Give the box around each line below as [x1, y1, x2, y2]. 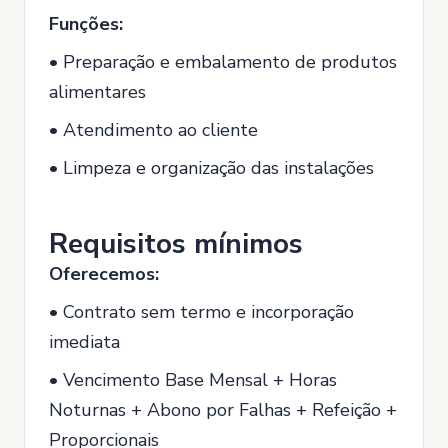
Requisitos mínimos [49, 225, 303, 263]
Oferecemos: [49, 262, 159, 286]
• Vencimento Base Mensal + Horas [49, 368, 337, 392]
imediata [49, 330, 120, 354]
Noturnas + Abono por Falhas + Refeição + [49, 398, 397, 422]
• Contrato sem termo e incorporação [49, 300, 354, 324]
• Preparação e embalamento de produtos [49, 50, 397, 74]
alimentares [49, 80, 146, 104]
